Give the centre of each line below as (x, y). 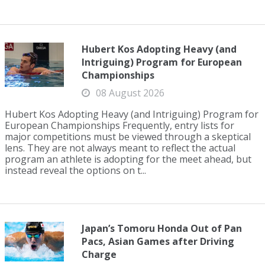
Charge (99, 254)
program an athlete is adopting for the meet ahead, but (128, 159)
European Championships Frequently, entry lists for (119, 125)
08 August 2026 (130, 93)
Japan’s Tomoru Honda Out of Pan (162, 228)
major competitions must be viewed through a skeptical (128, 137)
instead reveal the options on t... (75, 170)
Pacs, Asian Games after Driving (158, 241)
